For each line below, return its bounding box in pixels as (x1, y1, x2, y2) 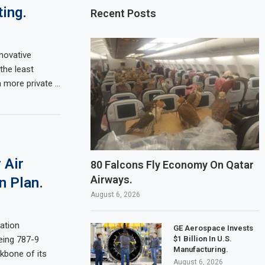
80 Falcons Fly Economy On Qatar (91, 158, 254, 171)
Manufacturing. (173, 244, 229, 254)
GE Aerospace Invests (173, 223, 254, 232)
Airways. (91, 173, 133, 186)
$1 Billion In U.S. (173, 234, 232, 243)
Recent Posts (91, 7, 157, 20)
